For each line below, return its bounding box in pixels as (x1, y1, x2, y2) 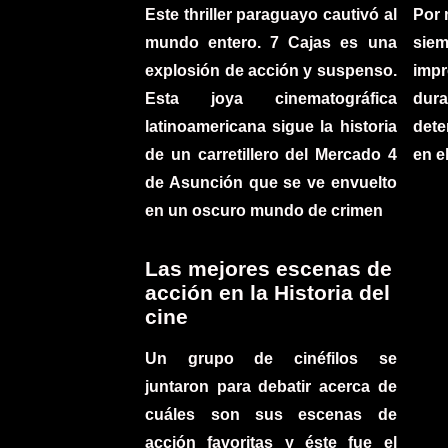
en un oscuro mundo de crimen (145, 201, 384, 219)
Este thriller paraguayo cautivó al (145, 5, 397, 23)
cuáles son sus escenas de (145, 405, 397, 423)
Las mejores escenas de (145, 256, 393, 280)
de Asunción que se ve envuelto (145, 173, 397, 191)
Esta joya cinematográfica (145, 89, 397, 107)
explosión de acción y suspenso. (145, 61, 397, 79)
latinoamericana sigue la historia (145, 117, 397, 135)
